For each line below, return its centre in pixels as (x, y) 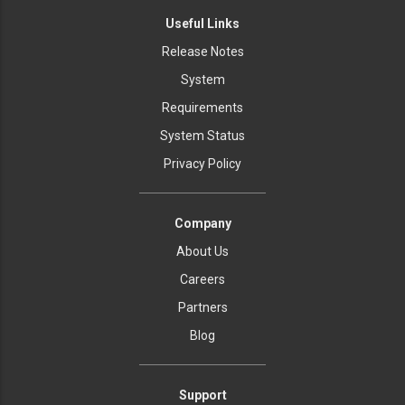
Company (202, 223)
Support (202, 395)
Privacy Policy (202, 164)
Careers (202, 279)
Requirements (202, 108)
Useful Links (202, 24)
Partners (202, 307)
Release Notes (202, 52)
